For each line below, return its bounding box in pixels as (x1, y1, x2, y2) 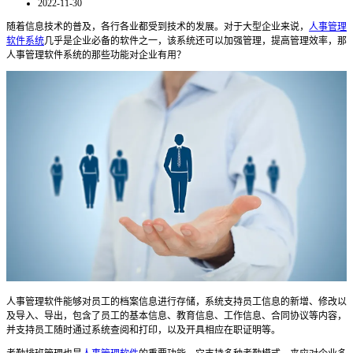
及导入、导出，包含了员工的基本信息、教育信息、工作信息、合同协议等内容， (6, 310, 347, 322)
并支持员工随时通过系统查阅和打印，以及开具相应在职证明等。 (6, 325, 281, 336)
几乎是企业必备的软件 (44, 35, 139, 46)
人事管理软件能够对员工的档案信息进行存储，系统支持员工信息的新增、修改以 (6, 296, 347, 308)
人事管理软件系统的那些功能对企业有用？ (6, 49, 186, 61)
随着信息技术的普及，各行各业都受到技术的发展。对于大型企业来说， (6, 20, 309, 32)
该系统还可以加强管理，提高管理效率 (167, 35, 328, 46)
